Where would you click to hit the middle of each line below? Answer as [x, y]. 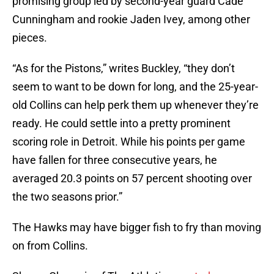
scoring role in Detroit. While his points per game [129, 142]
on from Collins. [50, 246]
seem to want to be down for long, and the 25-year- [135, 87]
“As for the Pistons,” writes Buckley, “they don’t [124, 68]
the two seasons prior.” [67, 197]
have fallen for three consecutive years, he [115, 160]
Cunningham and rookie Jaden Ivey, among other [131, 20]
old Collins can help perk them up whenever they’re [135, 105]
